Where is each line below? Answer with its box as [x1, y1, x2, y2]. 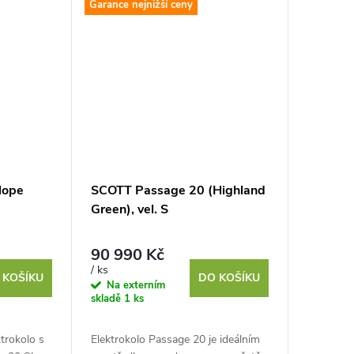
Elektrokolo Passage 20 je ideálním [90, 332, 260, 348]
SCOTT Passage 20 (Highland [90, 181, 265, 199]
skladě [90, 292, 124, 307]
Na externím [106, 278, 165, 293]
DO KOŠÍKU [198, 270, 260, 286]
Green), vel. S [90, 200, 168, 218]
